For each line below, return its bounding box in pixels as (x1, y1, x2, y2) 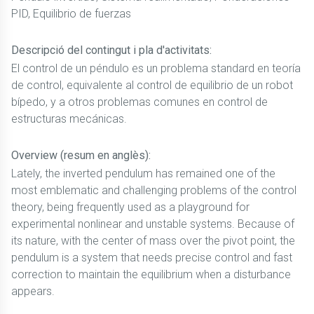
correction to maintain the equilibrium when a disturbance (11, 268, 291, 281)
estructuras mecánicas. (11, 112, 127, 125)
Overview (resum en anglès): (11, 149, 151, 162)
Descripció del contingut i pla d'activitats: (11, 43, 212, 57)
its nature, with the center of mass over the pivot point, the (11, 234, 295, 247)
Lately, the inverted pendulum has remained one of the (11, 167, 275, 180)
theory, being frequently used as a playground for (11, 200, 250, 214)
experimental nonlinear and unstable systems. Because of (11, 217, 294, 231)
